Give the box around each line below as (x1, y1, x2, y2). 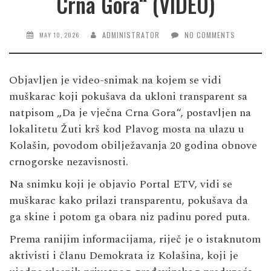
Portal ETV (139, 176, 194, 193)
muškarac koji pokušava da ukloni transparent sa (9, 88, 247, 105)
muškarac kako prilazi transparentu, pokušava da (9, 192, 248, 209)
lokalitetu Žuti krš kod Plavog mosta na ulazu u (9, 121, 244, 138)
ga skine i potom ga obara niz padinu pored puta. (9, 209, 250, 226)
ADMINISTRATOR (102, 30, 160, 41)
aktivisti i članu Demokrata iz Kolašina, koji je (9, 247, 238, 264)
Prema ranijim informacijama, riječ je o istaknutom (9, 231, 261, 248)
